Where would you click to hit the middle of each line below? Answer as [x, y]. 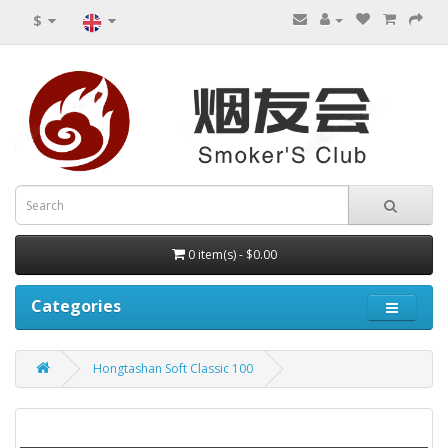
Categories [76, 306]
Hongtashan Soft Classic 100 [173, 369]
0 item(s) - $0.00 [232, 255]
